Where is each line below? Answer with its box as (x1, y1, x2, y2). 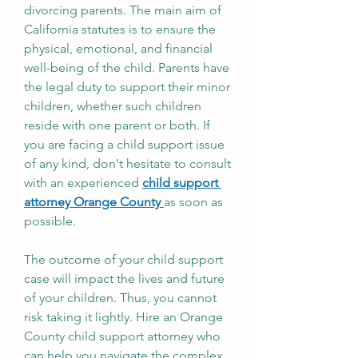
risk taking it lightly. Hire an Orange (24, 309, 223, 324)
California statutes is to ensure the (24, 22, 216, 37)
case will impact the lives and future (24, 271, 225, 286)
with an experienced (24, 175, 142, 190)
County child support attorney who (24, 328, 221, 344)
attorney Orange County (24, 194, 164, 209)
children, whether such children (24, 98, 201, 113)
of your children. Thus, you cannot (24, 290, 217, 305)
